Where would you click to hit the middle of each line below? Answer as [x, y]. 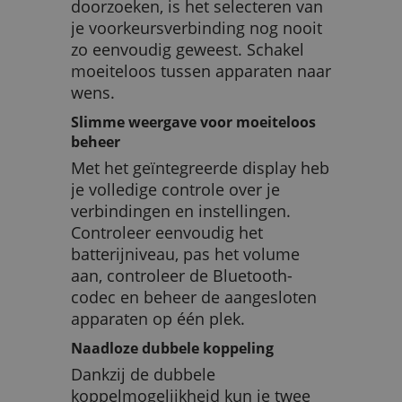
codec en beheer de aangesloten [194, 297]
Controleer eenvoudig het [167, 233]
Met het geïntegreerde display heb [200, 168]
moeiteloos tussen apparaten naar [201, 70]
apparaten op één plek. [158, 319]
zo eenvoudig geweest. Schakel [188, 49]
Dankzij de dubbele [143, 375]
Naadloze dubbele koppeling [172, 349]
